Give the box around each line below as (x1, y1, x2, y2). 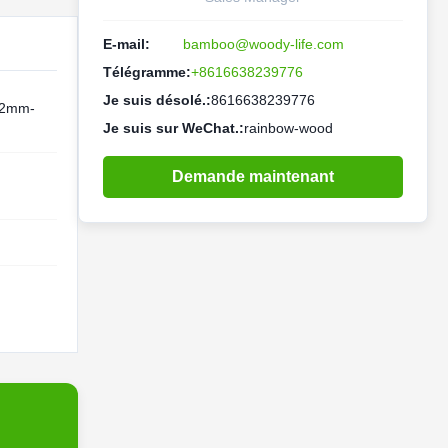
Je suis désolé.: (103, 92, 211, 108)
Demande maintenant (172, 168, 334, 185)
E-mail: (103, 36, 150, 52)
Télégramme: (103, 64, 191, 80)
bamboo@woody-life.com (183, 36, 344, 52)
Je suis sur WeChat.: (103, 120, 244, 136)
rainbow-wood (244, 120, 333, 136)
